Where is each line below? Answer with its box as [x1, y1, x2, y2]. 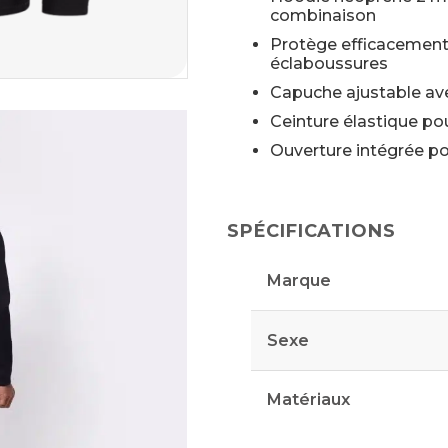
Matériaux [266, 389, 350, 409]
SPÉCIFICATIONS [226, 220, 396, 242]
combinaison [269, 6, 376, 25]
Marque [266, 271, 331, 291]
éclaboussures [269, 54, 388, 73]
